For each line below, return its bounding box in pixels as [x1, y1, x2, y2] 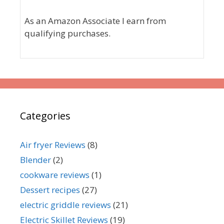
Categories [20, 109, 70, 123]
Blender [20, 154, 51, 166]
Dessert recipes [20, 184, 80, 196]
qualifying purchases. [24, 27, 110, 39]
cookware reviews [20, 169, 89, 181]
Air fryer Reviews [20, 139, 85, 151]
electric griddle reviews [20, 199, 111, 211]
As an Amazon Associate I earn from [24, 15, 166, 27]
